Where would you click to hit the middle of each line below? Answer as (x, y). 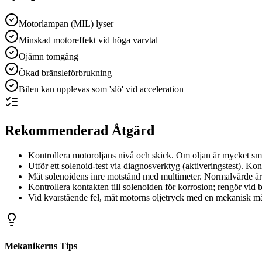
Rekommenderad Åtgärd (80, 130)
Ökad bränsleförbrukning (65, 73)
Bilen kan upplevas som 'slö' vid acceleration (101, 89)
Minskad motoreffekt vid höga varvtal (88, 40)
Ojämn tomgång (49, 56)
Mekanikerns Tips (41, 246)
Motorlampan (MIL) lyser (66, 23)
